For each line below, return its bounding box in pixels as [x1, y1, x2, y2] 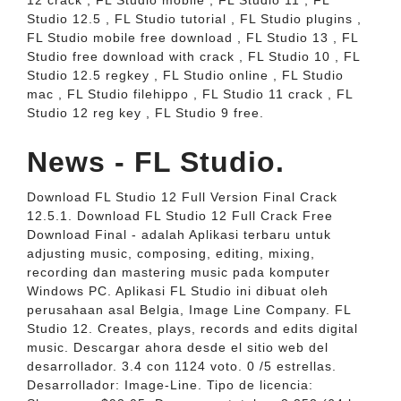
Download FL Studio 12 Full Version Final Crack [27, 190, 337, 204]
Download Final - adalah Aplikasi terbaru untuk [27, 227, 331, 242]
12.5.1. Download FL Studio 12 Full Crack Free [27, 209, 333, 223]
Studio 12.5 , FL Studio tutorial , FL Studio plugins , [27, 12, 362, 26]
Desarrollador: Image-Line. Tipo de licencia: [27, 378, 313, 392]
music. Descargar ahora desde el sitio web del [27, 340, 328, 354]
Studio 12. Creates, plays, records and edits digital [27, 321, 358, 336]
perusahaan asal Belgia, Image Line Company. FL [27, 303, 351, 317]
